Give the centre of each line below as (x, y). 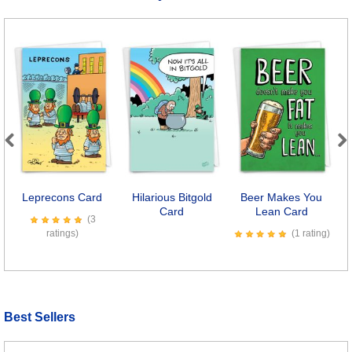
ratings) (62, 234)
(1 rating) (311, 234)
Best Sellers (40, 317)
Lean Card (281, 212)
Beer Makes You (282, 198)
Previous (29, 156)
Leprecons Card (62, 198)
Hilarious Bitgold (172, 198)
